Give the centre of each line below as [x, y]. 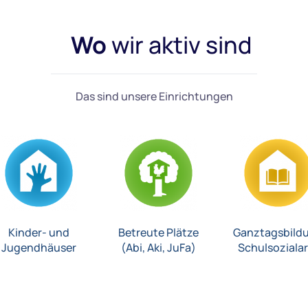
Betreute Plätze [159, 233]
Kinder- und [39, 233]
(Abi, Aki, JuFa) [159, 248]
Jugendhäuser [39, 248]
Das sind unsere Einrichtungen [154, 97]
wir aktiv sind [181, 45]
